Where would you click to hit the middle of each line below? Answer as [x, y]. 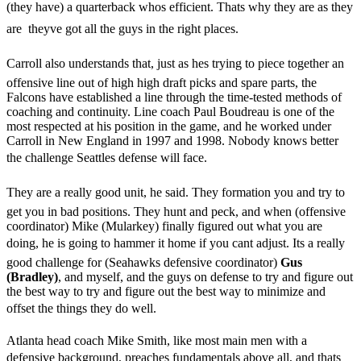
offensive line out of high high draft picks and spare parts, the [162, 82]
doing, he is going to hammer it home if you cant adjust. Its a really [176, 243]
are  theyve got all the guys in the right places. [122, 28]
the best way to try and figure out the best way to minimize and [166, 291]
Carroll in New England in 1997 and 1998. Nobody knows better [172, 140]
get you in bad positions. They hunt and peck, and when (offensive [176, 211]
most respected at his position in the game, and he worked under [169, 126]
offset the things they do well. [81, 308]
